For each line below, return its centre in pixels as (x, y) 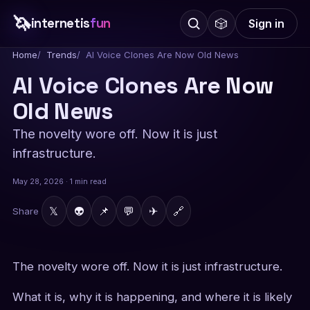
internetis (60, 23)
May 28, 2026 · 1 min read (59, 182)
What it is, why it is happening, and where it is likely (152, 297)
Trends (61, 55)
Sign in (267, 24)
